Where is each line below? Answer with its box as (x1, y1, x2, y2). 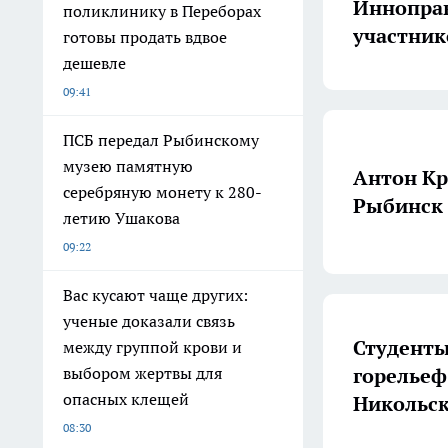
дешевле (63, 53, 126, 73)
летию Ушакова (63, 208, 180, 228)
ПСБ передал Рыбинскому (63, 130, 259, 150)
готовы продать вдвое (63, 27, 227, 47)
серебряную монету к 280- (63, 182, 262, 202)
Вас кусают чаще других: (63, 285, 248, 305)
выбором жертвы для (63, 363, 222, 383)
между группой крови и (63, 337, 242, 357)
